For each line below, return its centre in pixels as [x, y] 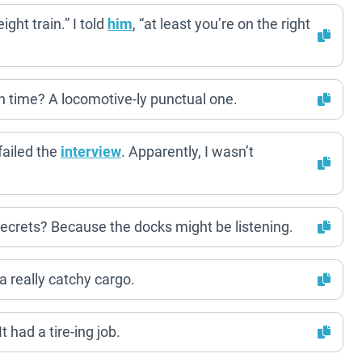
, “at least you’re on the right [221, 24]
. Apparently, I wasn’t [187, 152]
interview [91, 152]
